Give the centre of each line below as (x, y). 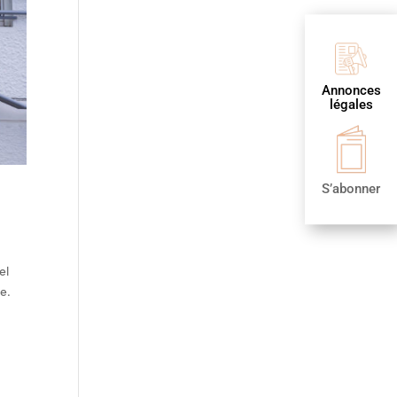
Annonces (351, 91)
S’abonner (351, 189)
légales (351, 105)
